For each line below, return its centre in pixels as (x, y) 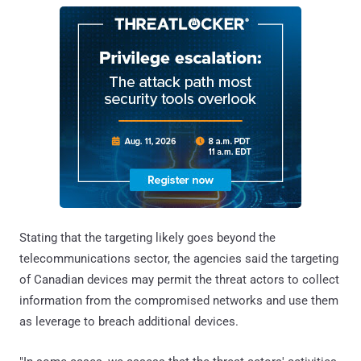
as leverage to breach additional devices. (129, 321)
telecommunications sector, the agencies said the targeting (179, 258)
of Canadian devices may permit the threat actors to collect (179, 279)
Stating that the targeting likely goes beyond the (147, 237)
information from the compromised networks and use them (179, 300)
